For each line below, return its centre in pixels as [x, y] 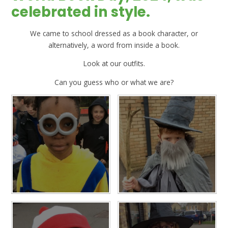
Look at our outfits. [114, 64]
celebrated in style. [81, 12]
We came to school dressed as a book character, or [114, 33]
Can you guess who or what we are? [114, 82]
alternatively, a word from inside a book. [114, 45]
